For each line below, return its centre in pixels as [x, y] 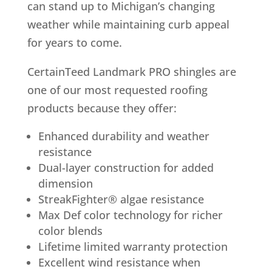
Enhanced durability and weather [124, 136]
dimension [65, 183]
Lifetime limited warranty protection [133, 246]
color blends [70, 230]
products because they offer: [102, 108]
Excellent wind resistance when [119, 262]
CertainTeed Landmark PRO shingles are [131, 71]
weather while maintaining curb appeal [128, 24]
